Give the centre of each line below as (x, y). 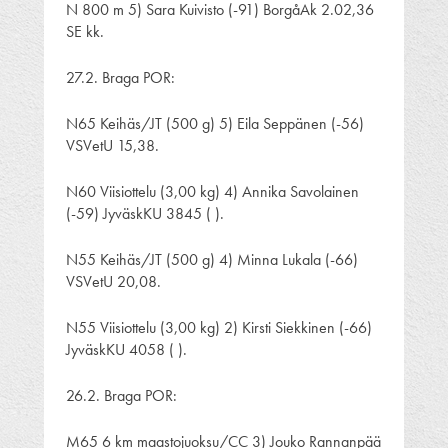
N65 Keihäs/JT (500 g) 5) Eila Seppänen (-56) (215, 123)
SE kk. (85, 31)
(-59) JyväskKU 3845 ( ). (145, 213)
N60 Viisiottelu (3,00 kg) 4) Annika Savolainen (212, 191)
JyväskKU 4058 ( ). (126, 349)
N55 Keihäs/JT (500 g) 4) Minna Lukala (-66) (212, 259)
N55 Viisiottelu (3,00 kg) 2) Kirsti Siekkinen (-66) (219, 327)
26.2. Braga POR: (121, 395)
